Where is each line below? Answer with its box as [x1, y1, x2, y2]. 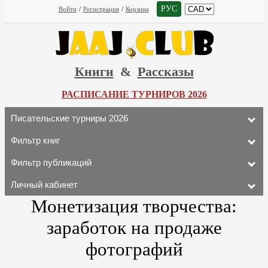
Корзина [125, 5, 149, 13]
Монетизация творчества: [31, 196, 237, 217]
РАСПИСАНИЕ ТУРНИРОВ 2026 [61, 89, 207, 99]
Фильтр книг [11, 135, 60, 145]
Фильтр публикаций [11, 157, 92, 167]
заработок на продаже [46, 217, 222, 238]
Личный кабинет [11, 179, 78, 190]
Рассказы [137, 64, 194, 79]
